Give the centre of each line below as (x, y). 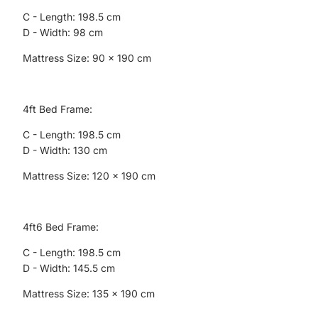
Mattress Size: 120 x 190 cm (89, 176)
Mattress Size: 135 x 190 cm (89, 294)
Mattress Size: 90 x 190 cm (87, 58)
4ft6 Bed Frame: (61, 227)
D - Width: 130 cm (65, 150)
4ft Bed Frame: (57, 109)
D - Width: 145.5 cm (69, 268)
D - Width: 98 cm (63, 32)
